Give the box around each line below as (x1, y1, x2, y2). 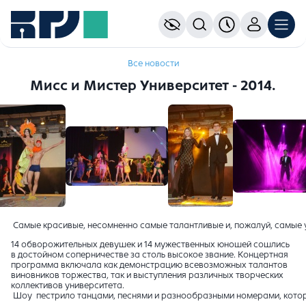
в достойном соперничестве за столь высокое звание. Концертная (11, 250, 288, 260)
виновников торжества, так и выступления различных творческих (11, 270, 283, 281)
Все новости (127, 59, 179, 68)
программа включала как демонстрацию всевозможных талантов (11, 260, 288, 270)
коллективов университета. (11, 281, 124, 291)
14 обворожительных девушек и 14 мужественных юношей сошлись (11, 240, 290, 250)
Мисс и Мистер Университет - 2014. (30, 79, 276, 94)
